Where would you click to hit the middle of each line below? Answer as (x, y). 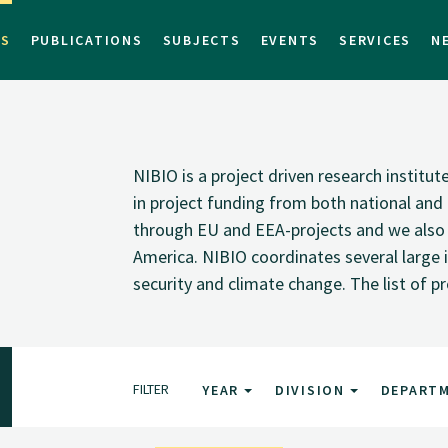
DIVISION (312, 389)
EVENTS (289, 40)
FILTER (151, 388)
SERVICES (375, 40)
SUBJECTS (201, 40)
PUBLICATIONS (86, 40)
